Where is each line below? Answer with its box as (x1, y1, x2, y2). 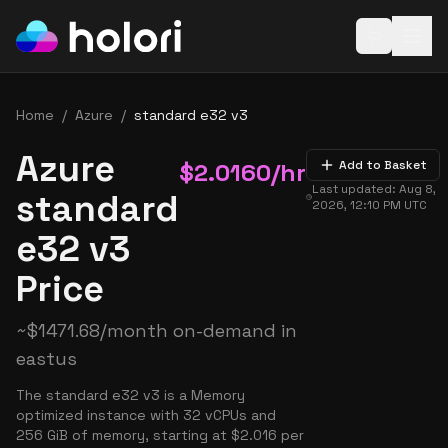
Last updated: (312, 181, 400, 197)
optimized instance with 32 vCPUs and (16, 406, 276, 424)
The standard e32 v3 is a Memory (16, 386, 245, 404)
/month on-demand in (100, 319, 297, 342)
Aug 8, (399, 181, 437, 197)
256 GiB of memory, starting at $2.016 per (16, 426, 304, 444)
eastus (16, 347, 77, 370)
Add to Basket (339, 157, 427, 173)
